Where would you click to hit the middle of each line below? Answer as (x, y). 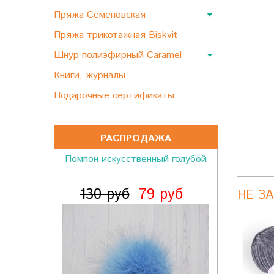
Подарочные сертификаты (116, 96)
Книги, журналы (91, 76)
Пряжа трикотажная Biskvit (117, 35)
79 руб (161, 194)
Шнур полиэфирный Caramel (119, 55)
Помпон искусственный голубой (136, 159)
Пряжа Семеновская (101, 15)
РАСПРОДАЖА (136, 139)
